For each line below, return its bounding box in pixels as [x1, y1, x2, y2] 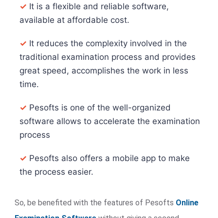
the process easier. [19, 167, 93, 177]
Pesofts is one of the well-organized [27, 103, 171, 112]
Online [176, 198, 199, 207]
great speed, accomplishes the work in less [19, 66, 188, 75]
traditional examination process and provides [19, 52, 196, 62]
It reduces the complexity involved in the [27, 38, 187, 48]
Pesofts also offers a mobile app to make [27, 153, 190, 163]
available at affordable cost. [19, 15, 129, 25]
